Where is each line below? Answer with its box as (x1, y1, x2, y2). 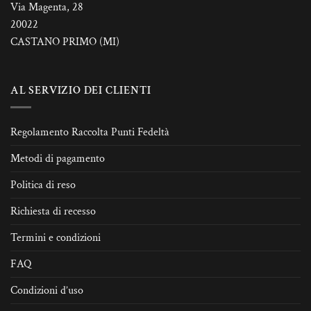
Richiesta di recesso (10, 204, 96, 219)
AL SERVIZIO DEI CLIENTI (10, 83, 151, 98)
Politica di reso (10, 178, 76, 193)
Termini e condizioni (10, 230, 101, 246)
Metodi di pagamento (10, 151, 105, 167)
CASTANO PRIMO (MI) (10, 34, 119, 49)
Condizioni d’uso (10, 283, 83, 299)
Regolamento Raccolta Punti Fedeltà (10, 125, 169, 140)
